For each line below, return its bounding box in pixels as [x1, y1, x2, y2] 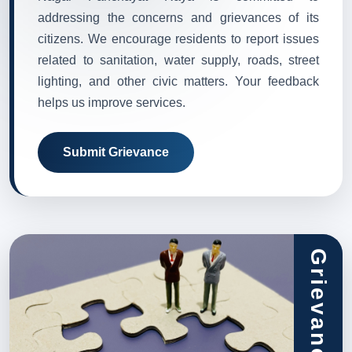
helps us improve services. [38, 95, 185, 109]
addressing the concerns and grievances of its [38, 10, 319, 24]
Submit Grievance [63, 145, 169, 159]
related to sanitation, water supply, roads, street [38, 53, 319, 67]
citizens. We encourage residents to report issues [38, 31, 319, 46]
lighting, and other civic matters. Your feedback [38, 74, 319, 88]
